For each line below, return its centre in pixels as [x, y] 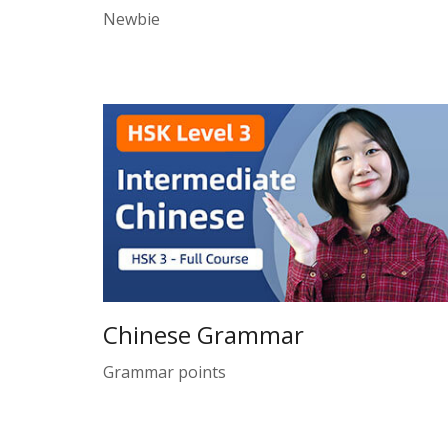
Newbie [131, 19]
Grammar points [164, 371]
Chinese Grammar [203, 334]
